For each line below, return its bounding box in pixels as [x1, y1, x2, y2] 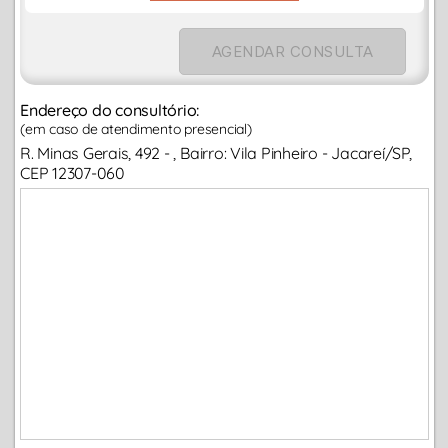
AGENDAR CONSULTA [211, 42, 374, 62]
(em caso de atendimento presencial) [20, 120, 252, 139]
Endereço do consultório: [20, 100, 200, 121]
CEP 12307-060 [20, 163, 125, 184]
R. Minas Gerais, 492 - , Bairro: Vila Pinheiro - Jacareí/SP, [20, 143, 412, 164]
